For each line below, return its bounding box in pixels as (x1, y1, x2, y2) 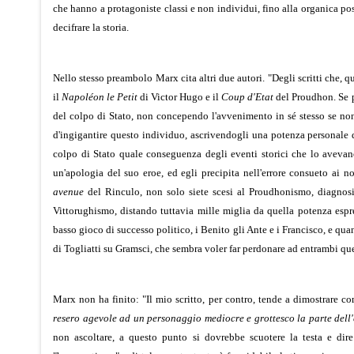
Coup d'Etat (221, 90, 274, 103)
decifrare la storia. (53, 21, 129, 33)
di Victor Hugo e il (137, 90, 222, 103)
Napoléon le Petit (62, 90, 138, 103)
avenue (53, 185, 84, 198)
